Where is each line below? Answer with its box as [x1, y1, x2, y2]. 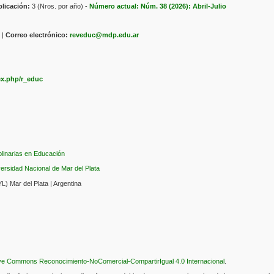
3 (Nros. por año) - [30, 2, 90, 10]
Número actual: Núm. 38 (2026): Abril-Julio [89, 2, 227, 10]
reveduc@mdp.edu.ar [70, 31, 139, 39]
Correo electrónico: [6, 31, 68, 39]
